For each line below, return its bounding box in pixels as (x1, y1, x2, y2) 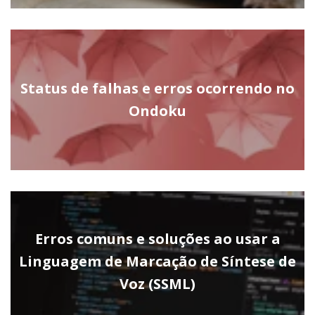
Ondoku (129, 101, 186, 121)
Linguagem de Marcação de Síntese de (19, 252, 296, 271)
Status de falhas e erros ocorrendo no (20, 79, 295, 98)
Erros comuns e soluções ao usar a (34, 229, 281, 249)
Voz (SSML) (120, 274, 195, 294)
